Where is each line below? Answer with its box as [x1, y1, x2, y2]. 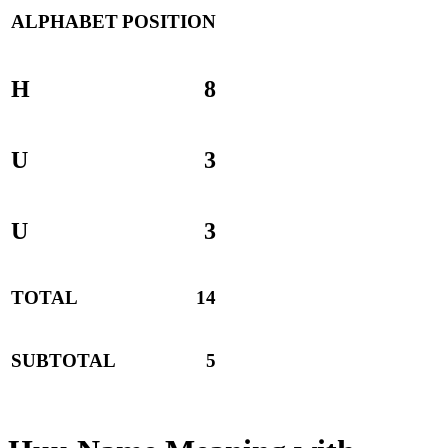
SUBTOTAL [11, 350, 116, 372]
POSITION [122, 11, 216, 33]
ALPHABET [11, 11, 118, 33]
